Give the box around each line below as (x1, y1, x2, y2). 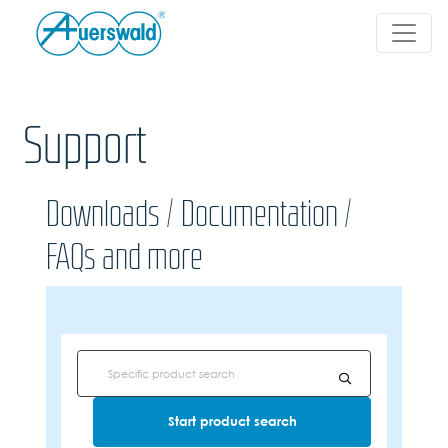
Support (23, 117, 146, 171)
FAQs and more (46, 238, 203, 274)
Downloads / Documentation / (46, 195, 353, 231)
